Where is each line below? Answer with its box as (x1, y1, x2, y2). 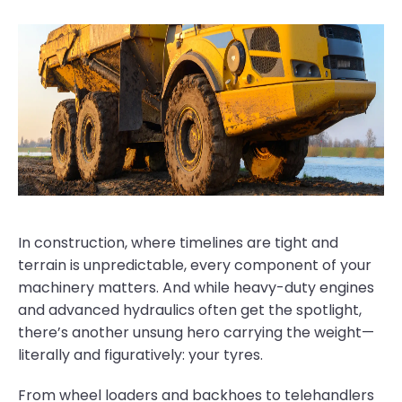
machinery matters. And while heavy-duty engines (18, 277, 374, 298)
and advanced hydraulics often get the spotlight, (18, 300, 362, 320)
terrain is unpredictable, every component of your (18, 255, 371, 275)
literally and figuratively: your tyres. (18, 345, 263, 365)
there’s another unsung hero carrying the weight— (18, 322, 374, 343)
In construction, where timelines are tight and (18, 232, 338, 253)
